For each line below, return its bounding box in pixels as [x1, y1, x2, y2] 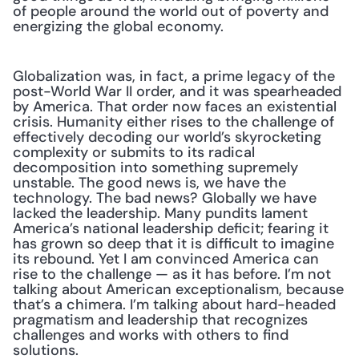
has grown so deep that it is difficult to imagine [13, 234, 334, 253]
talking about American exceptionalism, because [13, 280, 344, 299]
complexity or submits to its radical [13, 143, 255, 162]
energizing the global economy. [13, 17, 224, 36]
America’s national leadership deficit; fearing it [13, 219, 329, 238]
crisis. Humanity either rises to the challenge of [13, 112, 334, 131]
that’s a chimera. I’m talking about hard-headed [13, 295, 336, 314]
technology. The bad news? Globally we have [13, 188, 317, 208]
